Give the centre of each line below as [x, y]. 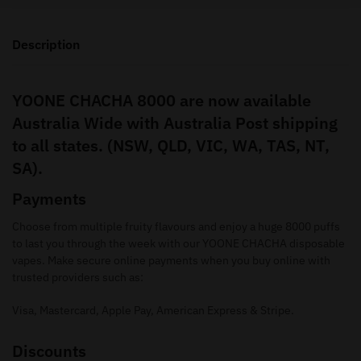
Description [46, 45]
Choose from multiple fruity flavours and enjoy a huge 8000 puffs [176, 227]
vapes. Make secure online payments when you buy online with [171, 261]
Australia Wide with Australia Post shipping [175, 123]
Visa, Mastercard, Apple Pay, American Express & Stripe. [153, 310]
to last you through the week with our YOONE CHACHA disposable [178, 244]
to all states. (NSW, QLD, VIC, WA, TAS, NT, [171, 146]
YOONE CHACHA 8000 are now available [162, 101]
